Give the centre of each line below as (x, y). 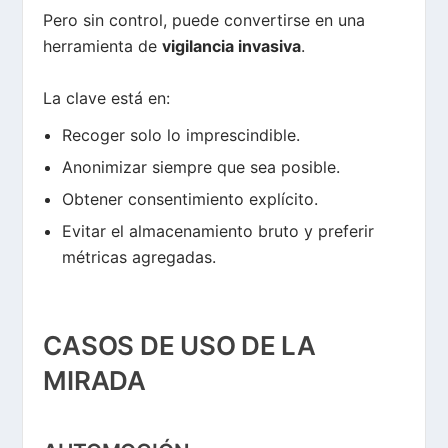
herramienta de (103, 46)
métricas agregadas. (138, 256)
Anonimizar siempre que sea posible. (200, 166)
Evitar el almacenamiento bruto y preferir (217, 230)
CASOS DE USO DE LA (179, 346)
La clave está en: (107, 97)
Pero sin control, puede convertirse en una (204, 20)
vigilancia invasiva (232, 46)
